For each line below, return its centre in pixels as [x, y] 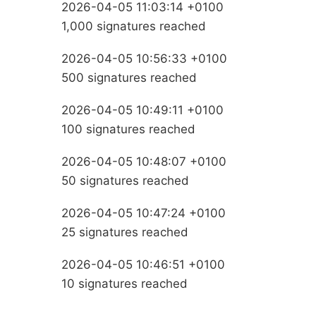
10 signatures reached [124, 283]
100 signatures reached [128, 129]
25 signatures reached [125, 232]
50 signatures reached [125, 180]
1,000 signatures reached [134, 26]
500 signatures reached [129, 77]
